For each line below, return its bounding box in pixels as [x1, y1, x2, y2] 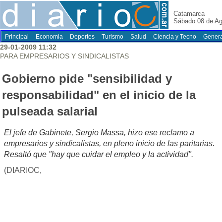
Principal [5, 33, 29, 40]
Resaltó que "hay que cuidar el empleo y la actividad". [4, 150, 193, 159]
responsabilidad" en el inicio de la [2, 88, 196, 102]
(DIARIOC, [4, 166, 42, 175]
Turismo [102, 33, 123, 40]
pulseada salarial [2, 105, 98, 118]
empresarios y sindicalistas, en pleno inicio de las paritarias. [4, 139, 215, 148]
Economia [36, 33, 63, 40]
